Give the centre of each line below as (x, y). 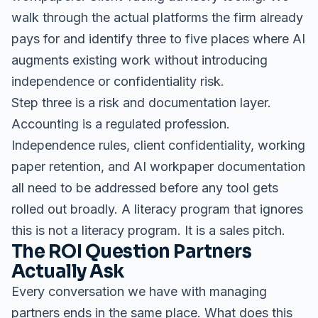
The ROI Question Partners (132, 251)
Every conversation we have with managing (139, 291)
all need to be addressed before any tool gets (145, 188)
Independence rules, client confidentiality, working (158, 145)
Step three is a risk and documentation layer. (141, 103)
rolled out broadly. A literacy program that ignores (157, 209)
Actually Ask (68, 271)
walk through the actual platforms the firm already (157, 17)
